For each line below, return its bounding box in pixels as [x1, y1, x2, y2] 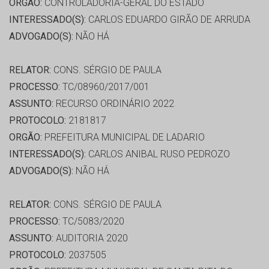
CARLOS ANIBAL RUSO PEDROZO [86, 148, 230, 160]
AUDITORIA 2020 [53, 232, 128, 244]
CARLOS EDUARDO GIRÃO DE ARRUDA [86, 14, 250, 26]
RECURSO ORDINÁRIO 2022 [53, 98, 174, 110]
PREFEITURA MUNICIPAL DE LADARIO [42, 131, 205, 144]
